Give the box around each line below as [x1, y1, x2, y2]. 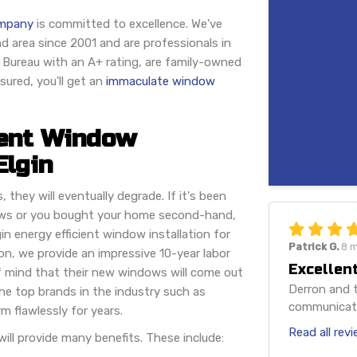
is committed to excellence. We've [33, 16, 222, 31]
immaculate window [106, 73, 215, 88]
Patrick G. [288, 241, 341, 253]
